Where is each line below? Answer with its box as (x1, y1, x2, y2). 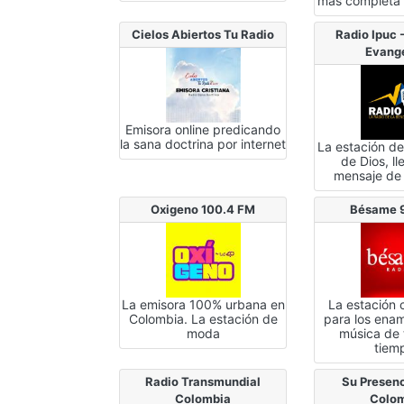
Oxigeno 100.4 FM (151, 201, 256, 216)
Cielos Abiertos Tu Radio (132, 26, 275, 41)
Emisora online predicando (125, 121, 281, 137)
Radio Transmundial (145, 373, 262, 389)
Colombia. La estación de (128, 310, 278, 326)
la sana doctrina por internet (120, 135, 287, 151)
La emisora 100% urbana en (121, 296, 285, 312)
